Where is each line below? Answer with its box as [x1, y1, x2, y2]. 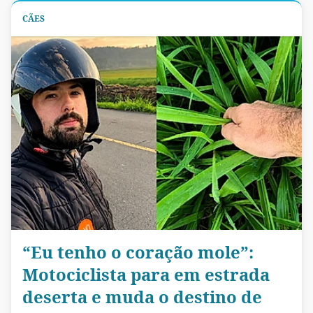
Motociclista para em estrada [22, 262, 270, 286]
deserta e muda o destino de [22, 284, 262, 308]
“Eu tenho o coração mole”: [22, 240, 254, 263]
